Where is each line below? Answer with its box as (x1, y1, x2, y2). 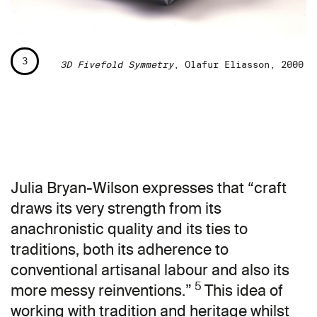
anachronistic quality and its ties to (11, 219, 248, 239)
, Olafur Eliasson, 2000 (173, 59, 304, 71)
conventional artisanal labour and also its (11, 260, 289, 280)
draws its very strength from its (11, 199, 221, 219)
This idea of (204, 281, 283, 301)
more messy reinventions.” (11, 281, 192, 301)
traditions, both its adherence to (11, 240, 229, 260)
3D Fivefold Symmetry (60, 59, 173, 71)
